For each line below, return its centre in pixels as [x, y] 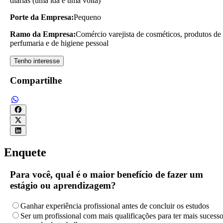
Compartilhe [36, 81]
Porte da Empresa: [42, 17]
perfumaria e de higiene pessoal [59, 43]
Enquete [25, 153]
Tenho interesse [37, 61]
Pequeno [87, 17]
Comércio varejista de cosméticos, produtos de [148, 34]
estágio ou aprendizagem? [63, 185]
